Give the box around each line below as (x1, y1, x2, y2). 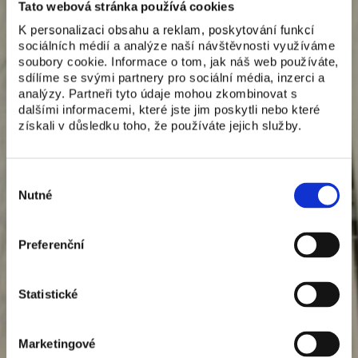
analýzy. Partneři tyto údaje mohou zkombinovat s (18, 86, 297, 101)
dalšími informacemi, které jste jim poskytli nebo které (18, 102, 320, 117)
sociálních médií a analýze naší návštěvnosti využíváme (18, 38, 335, 53)
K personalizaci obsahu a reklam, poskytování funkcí (18, 22, 315, 37)
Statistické (18, 287, 78, 301)
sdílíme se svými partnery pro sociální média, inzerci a (18, 70, 325, 85)
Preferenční (18, 237, 85, 252)
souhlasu (6, 186, 54, 201)
